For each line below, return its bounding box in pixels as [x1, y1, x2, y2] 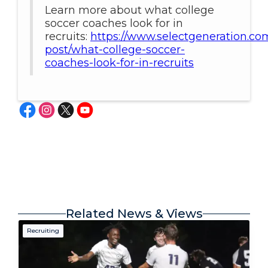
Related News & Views [65, 206, 203, 221]
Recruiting [27, 227, 59, 235]
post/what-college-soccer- [45, 43, 185, 57]
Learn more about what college [45, 4, 214, 17]
